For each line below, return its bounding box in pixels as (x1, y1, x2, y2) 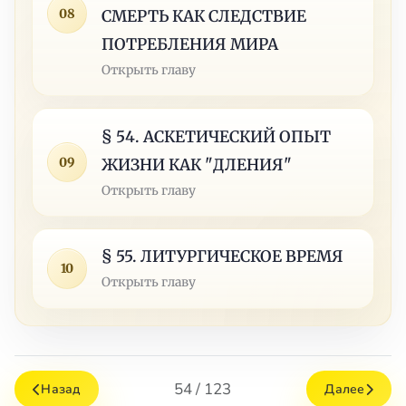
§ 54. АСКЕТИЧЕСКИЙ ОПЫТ (101, 126, 332, 147)
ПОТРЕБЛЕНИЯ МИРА (101, 34, 279, 54)
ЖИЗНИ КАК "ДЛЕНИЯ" (101, 154, 293, 175)
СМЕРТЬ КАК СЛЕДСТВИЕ (101, 5, 307, 26)
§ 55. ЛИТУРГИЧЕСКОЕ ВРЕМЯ (101, 246, 344, 267)
